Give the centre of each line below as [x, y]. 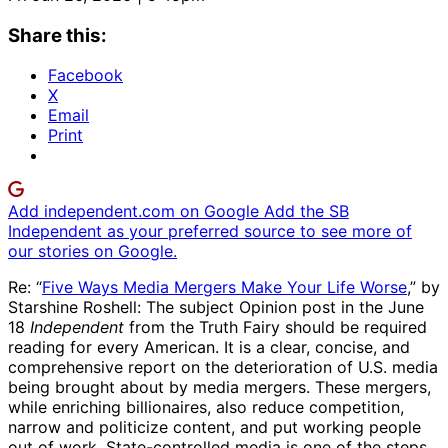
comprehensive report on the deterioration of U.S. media [223, 367]
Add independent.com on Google [136, 211]
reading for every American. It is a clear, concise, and [209, 347]
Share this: [57, 35]
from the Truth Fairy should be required [275, 327]
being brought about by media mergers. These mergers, [219, 387]
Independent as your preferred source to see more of [210, 231]
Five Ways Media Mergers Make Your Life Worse [224, 287]
